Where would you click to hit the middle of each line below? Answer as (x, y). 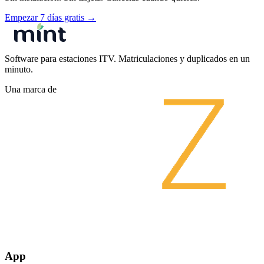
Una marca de (31, 89)
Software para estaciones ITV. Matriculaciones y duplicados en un (127, 58)
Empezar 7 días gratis (46, 17)
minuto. (19, 69)
